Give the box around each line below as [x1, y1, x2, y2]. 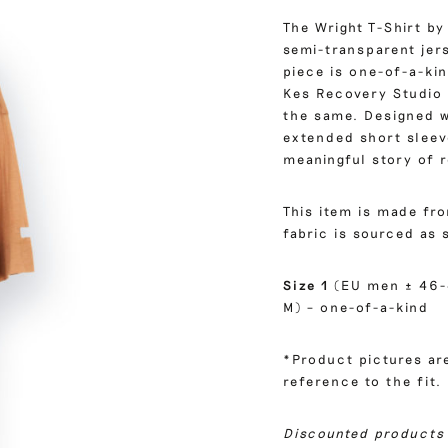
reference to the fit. [283, 373, 443, 390]
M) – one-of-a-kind [283, 299, 430, 316]
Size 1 [283, 277, 330, 294]
